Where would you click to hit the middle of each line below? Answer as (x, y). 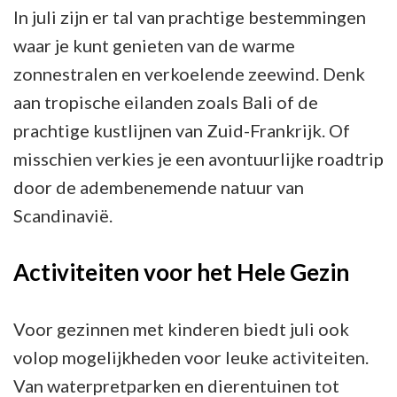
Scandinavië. (63, 215)
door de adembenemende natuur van (159, 187)
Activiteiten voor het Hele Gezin (181, 272)
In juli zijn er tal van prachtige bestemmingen (190, 16)
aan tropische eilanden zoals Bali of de (166, 101)
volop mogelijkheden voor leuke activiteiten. (191, 357)
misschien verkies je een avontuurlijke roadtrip (198, 158)
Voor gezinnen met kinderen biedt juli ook (181, 328)
